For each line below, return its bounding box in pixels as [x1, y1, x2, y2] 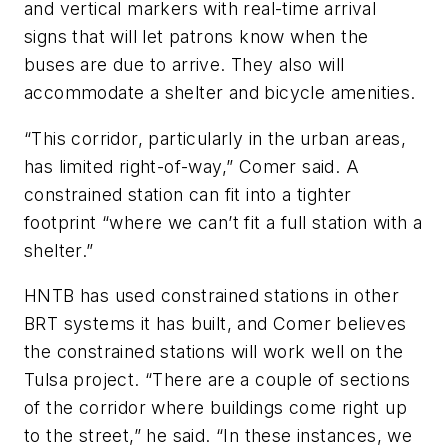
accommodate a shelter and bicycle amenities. [24, 82, 416, 104]
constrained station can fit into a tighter [24, 183, 352, 205]
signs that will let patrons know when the [24, 26, 369, 48]
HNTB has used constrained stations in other [24, 285, 400, 307]
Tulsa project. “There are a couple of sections [24, 369, 411, 391]
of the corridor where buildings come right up [24, 397, 407, 419]
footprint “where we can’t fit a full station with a [24, 211, 423, 233]
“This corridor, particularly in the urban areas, [24, 127, 407, 149]
